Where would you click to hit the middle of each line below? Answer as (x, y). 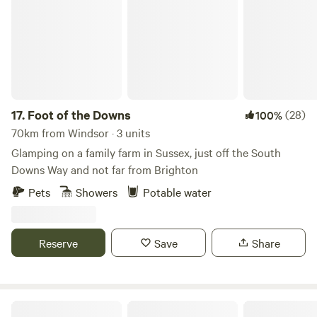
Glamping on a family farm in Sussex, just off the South (146, 152)
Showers (97, 192)
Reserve (59, 243)
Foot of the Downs (79, 115)
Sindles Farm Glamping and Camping (91, 306)
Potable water (177, 192)
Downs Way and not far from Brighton (105, 169)
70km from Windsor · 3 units (81, 132)
